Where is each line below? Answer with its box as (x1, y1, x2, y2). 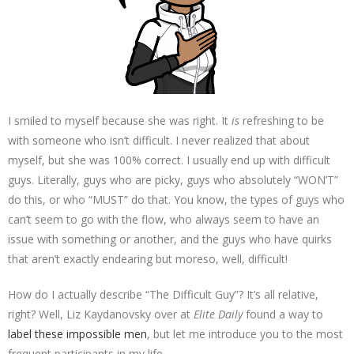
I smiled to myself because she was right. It (8, 112, 232, 128)
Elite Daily (194, 306, 243, 322)
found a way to (243, 306, 323, 322)
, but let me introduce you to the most (147, 326, 343, 341)
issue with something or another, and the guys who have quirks (8, 231, 332, 247)
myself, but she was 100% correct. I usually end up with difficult (8, 152, 330, 168)
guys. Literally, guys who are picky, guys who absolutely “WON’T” (8, 171, 338, 187)
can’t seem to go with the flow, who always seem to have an (8, 211, 319, 227)
